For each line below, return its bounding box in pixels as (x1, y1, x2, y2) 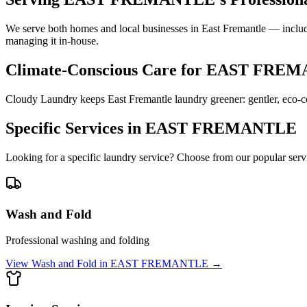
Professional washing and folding (5, 234, 149, 247)
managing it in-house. (5, 35, 99, 47)
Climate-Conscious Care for (5, 61, 206, 79)
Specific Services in (5, 119, 145, 138)
